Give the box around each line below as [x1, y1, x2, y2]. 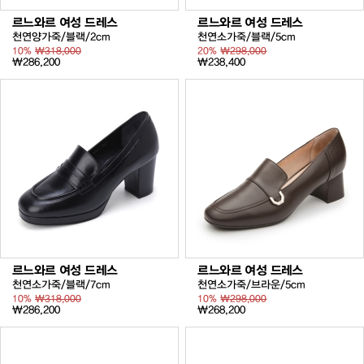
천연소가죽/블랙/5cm [197, 30, 297, 42]
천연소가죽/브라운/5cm [197, 279, 306, 291]
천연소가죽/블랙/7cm [12, 279, 110, 291]
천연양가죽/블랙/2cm [12, 30, 110, 42]
